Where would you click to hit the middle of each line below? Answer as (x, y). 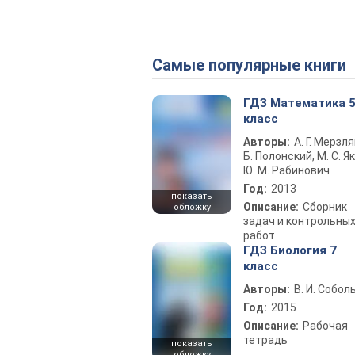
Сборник (325, 207)
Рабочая (325, 326)
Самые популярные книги (254, 65)
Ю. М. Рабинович (286, 170)
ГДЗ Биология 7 (290, 250)
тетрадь (265, 340)
